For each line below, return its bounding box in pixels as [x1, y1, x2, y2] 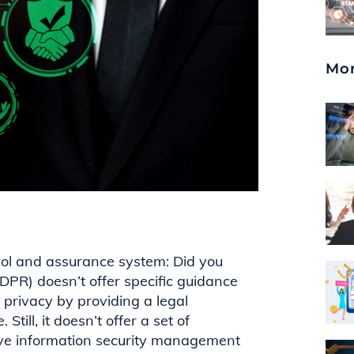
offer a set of [102, 311, 190, 330]
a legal [140, 291, 188, 310]
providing [77, 291, 140, 310]
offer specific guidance [85, 271, 238, 290]
